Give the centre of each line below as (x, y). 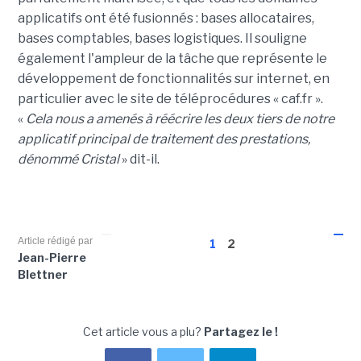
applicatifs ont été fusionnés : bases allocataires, (166, 19)
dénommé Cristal (68, 160)
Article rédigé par (55, 241)
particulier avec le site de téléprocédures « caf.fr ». (170, 99)
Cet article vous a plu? (143, 332)
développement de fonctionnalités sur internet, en (173, 79)
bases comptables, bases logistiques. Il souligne (162, 39)
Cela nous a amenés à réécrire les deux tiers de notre (180, 119)
